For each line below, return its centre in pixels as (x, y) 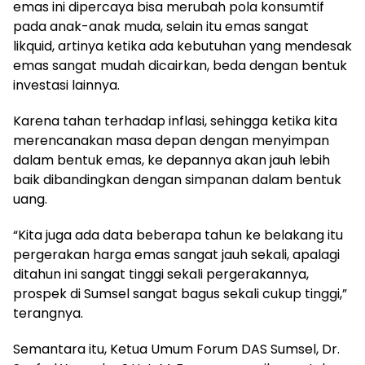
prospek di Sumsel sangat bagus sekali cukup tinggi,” (180, 293)
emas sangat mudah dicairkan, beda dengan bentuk (180, 65)
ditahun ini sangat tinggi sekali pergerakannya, (161, 274)
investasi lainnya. (66, 85)
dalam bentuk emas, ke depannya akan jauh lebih (172, 160)
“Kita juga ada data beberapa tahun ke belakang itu (178, 235)
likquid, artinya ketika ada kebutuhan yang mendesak (182, 46)
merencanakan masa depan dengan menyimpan (171, 140)
